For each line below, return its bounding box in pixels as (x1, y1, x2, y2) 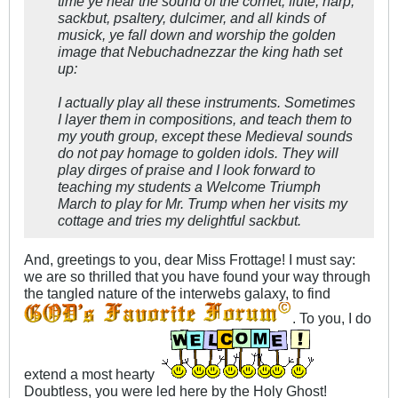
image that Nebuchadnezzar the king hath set (58, 43, 342, 60)
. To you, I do (292, 309, 371, 326)
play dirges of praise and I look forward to (58, 161, 315, 178)
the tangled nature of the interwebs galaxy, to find (24, 284, 330, 301)
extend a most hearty (24, 365, 158, 382)
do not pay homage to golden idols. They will (58, 144, 338, 161)
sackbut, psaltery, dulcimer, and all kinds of (58, 9, 325, 26)
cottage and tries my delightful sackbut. (58, 211, 301, 228)
